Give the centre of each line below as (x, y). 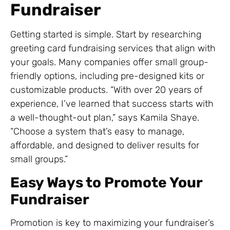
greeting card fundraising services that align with (113, 49)
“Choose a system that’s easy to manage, (97, 132)
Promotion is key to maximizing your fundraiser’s (112, 223)
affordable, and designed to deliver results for (105, 146)
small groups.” (39, 159)
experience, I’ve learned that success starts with (112, 104)
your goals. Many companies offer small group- (109, 62)
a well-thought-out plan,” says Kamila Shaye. (105, 118)
